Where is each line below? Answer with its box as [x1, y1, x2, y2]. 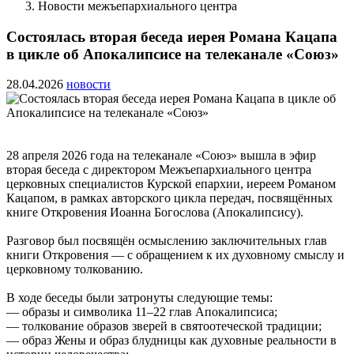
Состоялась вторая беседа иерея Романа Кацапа [6, 28, 337, 45]
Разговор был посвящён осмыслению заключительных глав [6, 234, 327, 248]
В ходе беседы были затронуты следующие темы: [6, 291, 273, 305]
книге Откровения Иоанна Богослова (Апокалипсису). [6, 205, 303, 220]
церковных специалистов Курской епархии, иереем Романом [6, 177, 336, 191]
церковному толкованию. [6, 262, 143, 277]
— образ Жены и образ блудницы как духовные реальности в [6, 333, 337, 348]
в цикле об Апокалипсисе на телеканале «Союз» [6, 45, 339, 62]
